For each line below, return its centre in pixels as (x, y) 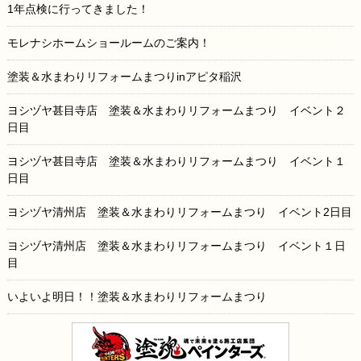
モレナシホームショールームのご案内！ (108, 43)
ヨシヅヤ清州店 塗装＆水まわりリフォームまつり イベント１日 (176, 246)
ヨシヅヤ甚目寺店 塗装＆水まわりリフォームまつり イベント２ (176, 111)
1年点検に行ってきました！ (78, 9)
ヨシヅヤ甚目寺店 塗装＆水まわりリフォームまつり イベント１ (176, 162)
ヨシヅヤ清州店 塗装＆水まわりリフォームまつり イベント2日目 (179, 212)
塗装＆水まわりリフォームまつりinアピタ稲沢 (130, 77)
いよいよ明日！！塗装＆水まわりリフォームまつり (137, 297)
